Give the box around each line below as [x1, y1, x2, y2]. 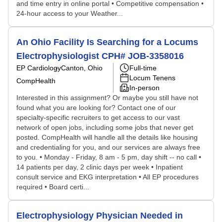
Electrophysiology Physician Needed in [16, 211, 183, 221]
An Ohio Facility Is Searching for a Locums [16, 37, 198, 47]
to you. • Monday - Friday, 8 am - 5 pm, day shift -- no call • [16, 153, 201, 161]
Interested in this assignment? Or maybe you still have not [16, 94, 198, 102]
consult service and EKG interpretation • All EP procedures [16, 173, 199, 181]
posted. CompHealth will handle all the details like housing [16, 133, 198, 141]
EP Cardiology [16, 64, 61, 72]
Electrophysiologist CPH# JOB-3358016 [16, 51, 184, 61]
